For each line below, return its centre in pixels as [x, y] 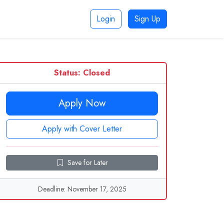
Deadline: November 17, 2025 [82, 189]
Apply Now [82, 103]
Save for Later [87, 162]
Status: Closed [82, 73]
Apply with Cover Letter [82, 129]
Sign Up [147, 19]
